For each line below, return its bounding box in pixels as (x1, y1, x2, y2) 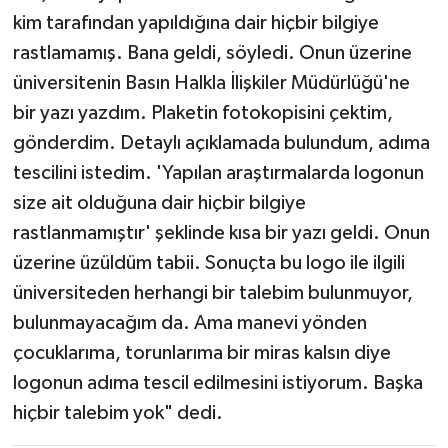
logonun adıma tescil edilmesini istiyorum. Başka (12, 373, 423, 393)
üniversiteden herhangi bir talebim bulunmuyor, (12, 283, 413, 303)
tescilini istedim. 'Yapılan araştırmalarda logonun (12, 163, 424, 183)
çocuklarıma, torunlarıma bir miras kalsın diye (12, 343, 391, 363)
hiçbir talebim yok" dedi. (12, 403, 223, 423)
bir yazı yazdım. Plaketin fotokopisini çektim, (12, 103, 393, 123)
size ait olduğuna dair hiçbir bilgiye (12, 193, 306, 213)
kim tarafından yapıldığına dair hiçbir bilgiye (12, 13, 379, 33)
